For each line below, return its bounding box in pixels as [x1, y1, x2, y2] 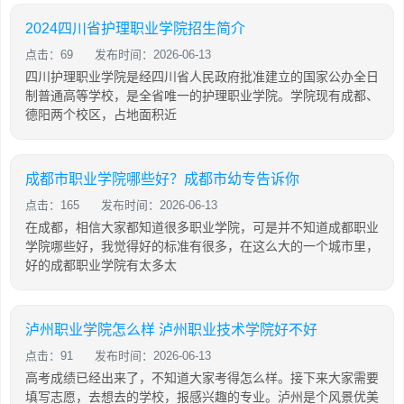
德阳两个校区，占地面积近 [25, 107, 177, 122]
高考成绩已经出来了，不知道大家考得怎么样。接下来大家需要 [25, 371, 379, 385]
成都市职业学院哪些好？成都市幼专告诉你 [25, 171, 299, 187]
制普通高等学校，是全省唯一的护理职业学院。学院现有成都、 [25, 88, 379, 103]
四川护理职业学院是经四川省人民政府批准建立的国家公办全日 [25, 69, 379, 84]
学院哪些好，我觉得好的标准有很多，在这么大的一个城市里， [25, 239, 379, 253]
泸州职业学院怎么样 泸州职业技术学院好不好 [25, 322, 317, 337]
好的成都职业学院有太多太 [25, 258, 177, 272]
